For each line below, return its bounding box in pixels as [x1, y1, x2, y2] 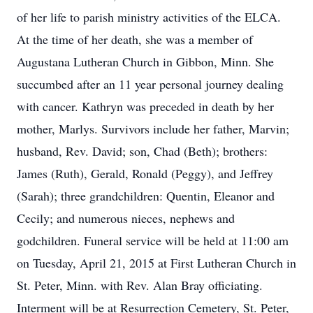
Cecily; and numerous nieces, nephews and [17, 210, 235, 226]
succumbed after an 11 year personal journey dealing [17, 75, 284, 92]
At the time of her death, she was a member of [17, 31, 253, 48]
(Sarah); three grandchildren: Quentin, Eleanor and [17, 187, 275, 204]
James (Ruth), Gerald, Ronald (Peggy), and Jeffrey [17, 165, 273, 182]
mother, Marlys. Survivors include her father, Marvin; [17, 120, 289, 137]
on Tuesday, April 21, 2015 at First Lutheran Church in [17, 254, 296, 271]
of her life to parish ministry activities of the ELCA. [17, 8, 281, 25]
